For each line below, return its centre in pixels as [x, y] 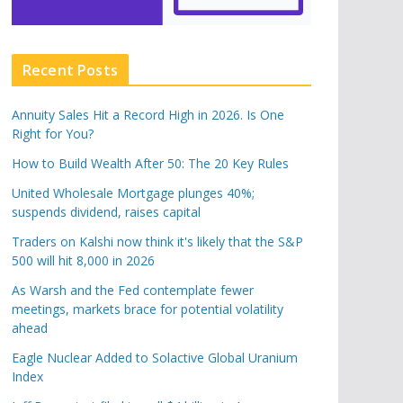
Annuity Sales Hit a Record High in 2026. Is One [148, 115]
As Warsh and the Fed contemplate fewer [133, 290]
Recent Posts [70, 70]
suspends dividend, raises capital [106, 212]
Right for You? [53, 134]
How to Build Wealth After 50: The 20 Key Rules [150, 163]
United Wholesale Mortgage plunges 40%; [133, 193]
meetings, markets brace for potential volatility [148, 309]
